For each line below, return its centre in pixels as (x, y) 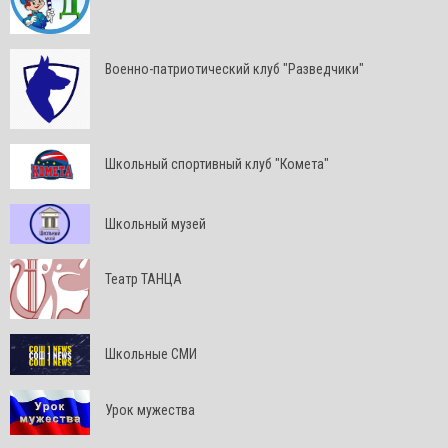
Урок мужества (150, 410)
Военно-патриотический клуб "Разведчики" (234, 69)
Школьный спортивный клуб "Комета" (217, 164)
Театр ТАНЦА (143, 279)
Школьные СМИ (151, 354)
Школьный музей (155, 224)
